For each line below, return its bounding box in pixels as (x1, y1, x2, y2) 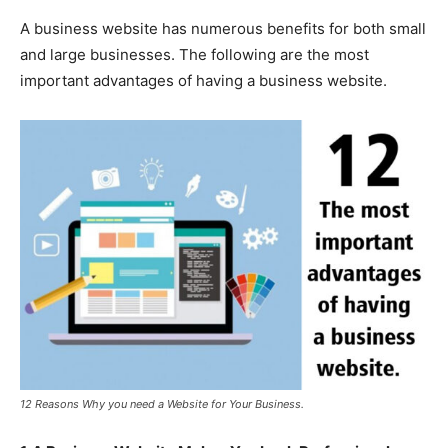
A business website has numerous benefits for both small (20, 18, 426, 38)
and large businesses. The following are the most (20, 44, 369, 64)
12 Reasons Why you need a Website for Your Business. (20, 397, 304, 412)
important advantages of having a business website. (20, 70, 387, 90)
